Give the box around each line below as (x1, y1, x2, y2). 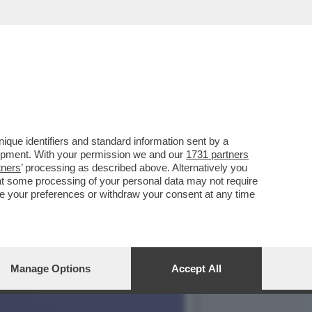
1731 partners (186, 148, 249, 160)
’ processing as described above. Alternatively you (21, 162, 247, 173)
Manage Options (10, 263, 91, 274)
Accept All (171, 263, 221, 274)
